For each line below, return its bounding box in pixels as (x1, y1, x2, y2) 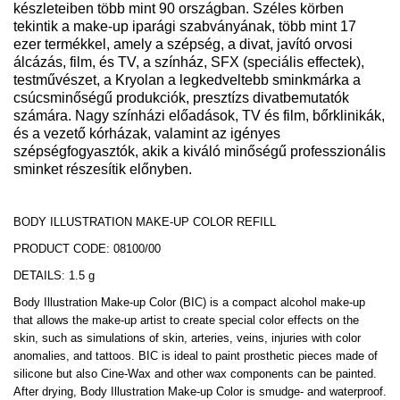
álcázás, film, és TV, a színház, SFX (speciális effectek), (13, 54, 364, 70)
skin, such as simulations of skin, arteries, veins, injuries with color (13, 330, 361, 345)
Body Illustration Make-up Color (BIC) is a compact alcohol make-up (13, 295, 365, 309)
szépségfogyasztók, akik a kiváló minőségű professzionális (13, 143, 386, 159)
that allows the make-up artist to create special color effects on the (13, 312, 359, 327)
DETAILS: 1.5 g (13, 268, 95, 282)
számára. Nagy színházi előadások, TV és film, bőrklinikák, (13, 107, 385, 123)
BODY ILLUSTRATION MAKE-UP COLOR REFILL (13, 214, 276, 229)
